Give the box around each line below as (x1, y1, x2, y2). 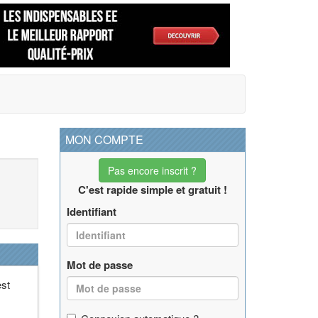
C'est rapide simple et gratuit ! (77, 182, 227, 197)
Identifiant (66, 204, 116, 219)
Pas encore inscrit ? (108, 163, 197, 177)
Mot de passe (66, 257, 133, 273)
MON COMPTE (65, 131, 143, 148)
